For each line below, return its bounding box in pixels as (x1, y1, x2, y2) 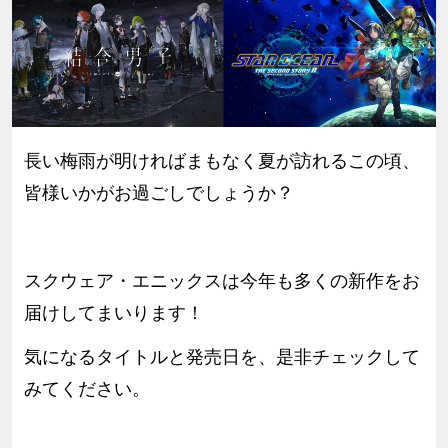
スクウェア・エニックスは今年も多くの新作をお (23, 270, 420, 291)
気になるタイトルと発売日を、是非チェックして (23, 346, 420, 367)
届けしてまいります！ (23, 302, 204, 323)
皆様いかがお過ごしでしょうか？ (23, 182, 294, 203)
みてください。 (23, 378, 150, 399)
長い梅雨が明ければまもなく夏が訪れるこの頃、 (23, 150, 420, 171)
